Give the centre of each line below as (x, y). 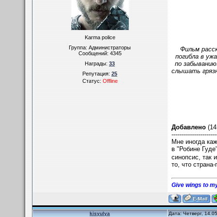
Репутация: (97, 74)
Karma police (100, 37)
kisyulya (100, 213)
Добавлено (188, 127)
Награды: (97, 63)
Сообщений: (94, 53)
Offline (110, 81)
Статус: (92, 81)
